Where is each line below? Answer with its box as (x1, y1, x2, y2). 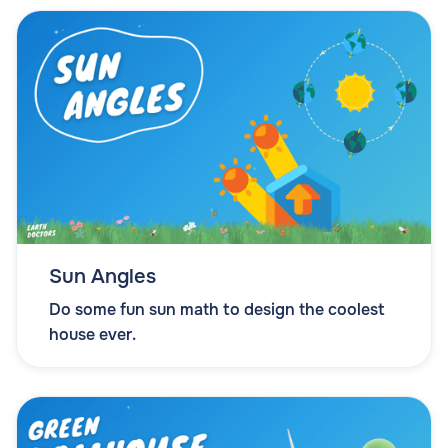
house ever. (49, 323, 136, 345)
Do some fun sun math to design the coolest (49, 298, 385, 320)
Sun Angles (49, 263, 156, 289)
